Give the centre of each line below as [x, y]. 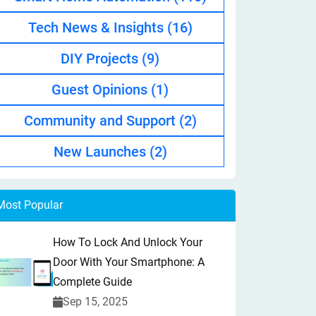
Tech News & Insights [97, 28]
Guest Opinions [101, 90]
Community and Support [101, 121]
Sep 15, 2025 [95, 302]
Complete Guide [92, 282]
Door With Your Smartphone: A [129, 262]
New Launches [101, 152]
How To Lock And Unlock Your [128, 242]
